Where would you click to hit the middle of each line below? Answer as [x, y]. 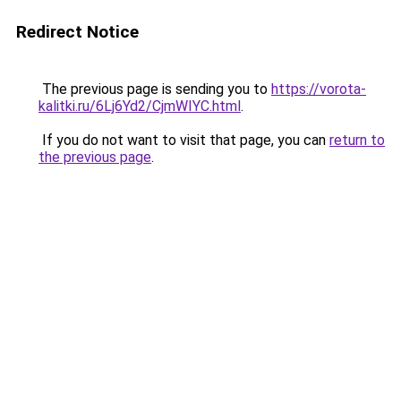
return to [357, 140]
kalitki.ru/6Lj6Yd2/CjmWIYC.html [140, 106]
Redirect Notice [77, 32]
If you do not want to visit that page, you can [184, 140]
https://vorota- [319, 89]
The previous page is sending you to [155, 89]
